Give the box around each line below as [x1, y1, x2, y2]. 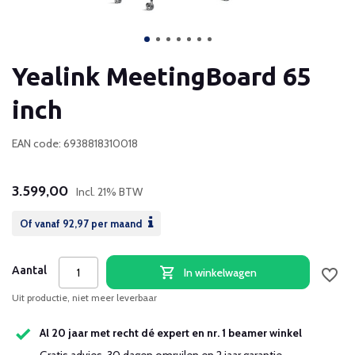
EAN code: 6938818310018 [12, 136, 138, 151]
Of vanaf [20, 217, 63, 230]
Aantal [12, 264, 47, 277]
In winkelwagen [183, 265, 257, 280]
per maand [89, 217, 144, 230]
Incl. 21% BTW [76, 185, 143, 199]
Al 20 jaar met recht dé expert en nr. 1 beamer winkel [40, 326, 302, 341]
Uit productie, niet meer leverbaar [12, 292, 157, 303]
